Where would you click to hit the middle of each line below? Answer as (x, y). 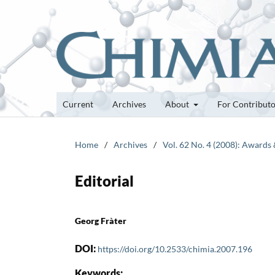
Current (78, 104)
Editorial (104, 180)
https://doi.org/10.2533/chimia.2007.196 (175, 249)
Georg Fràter (101, 220)
